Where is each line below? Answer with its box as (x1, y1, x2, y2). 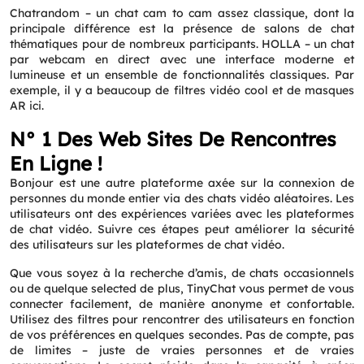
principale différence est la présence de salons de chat (10, 21, 354, 36)
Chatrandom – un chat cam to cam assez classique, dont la (10, 6, 354, 20)
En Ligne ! (10, 151, 102, 175)
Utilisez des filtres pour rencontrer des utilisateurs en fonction (10, 312, 354, 327)
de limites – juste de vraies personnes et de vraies (10, 343, 354, 357)
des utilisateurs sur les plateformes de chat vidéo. (10, 237, 284, 252)
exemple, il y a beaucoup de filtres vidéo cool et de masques (10, 83, 354, 97)
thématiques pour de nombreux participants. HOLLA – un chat (10, 37, 354, 51)
